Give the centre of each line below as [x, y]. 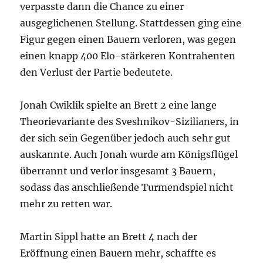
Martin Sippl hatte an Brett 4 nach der [109, 237]
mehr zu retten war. [66, 204]
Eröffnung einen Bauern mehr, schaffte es [118, 253]
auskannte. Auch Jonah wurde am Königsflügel [129, 155]
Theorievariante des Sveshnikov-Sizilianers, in [130, 122]
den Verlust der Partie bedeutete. [97, 73]
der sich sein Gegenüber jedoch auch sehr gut [126, 138]
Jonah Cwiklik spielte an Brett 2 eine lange [119, 105]
